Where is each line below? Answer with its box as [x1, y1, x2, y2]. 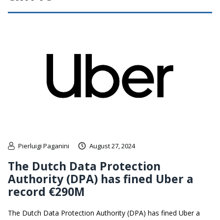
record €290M [8, 183, 85, 199]
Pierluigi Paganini [18, 141, 69, 150]
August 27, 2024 [89, 141, 135, 150]
